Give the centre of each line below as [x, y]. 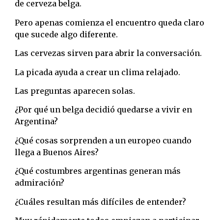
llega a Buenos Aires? [57, 152]
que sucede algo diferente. [66, 34]
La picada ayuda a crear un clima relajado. [97, 72]
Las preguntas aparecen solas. [75, 91]
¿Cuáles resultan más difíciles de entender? [100, 202]
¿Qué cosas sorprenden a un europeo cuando [103, 140]
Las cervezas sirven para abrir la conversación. [108, 53]
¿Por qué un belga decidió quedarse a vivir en [103, 110]
